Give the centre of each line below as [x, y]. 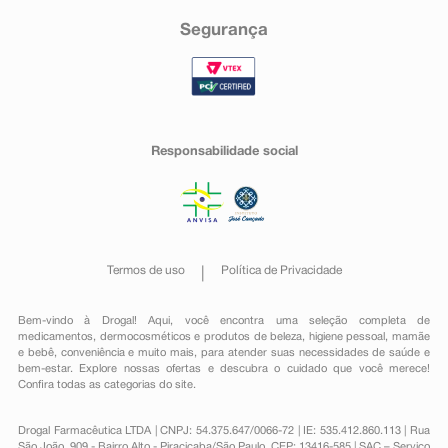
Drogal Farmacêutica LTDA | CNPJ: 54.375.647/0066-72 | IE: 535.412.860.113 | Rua [224, 431]
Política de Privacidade [281, 270]
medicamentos [55, 337]
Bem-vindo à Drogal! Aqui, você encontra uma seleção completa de [224, 321]
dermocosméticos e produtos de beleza [201, 337]
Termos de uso [145, 270]
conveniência [92, 353]
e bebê [35, 353]
